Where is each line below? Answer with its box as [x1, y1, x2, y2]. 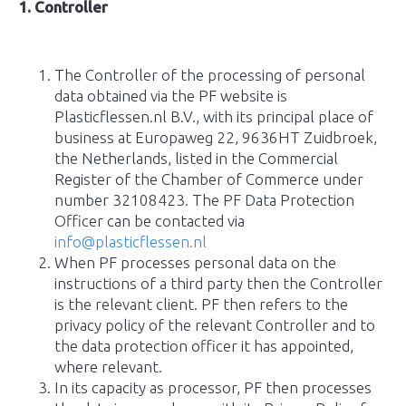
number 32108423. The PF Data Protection [54, 191, 354, 208]
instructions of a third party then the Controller [54, 275, 382, 292]
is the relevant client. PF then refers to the [54, 295, 348, 313]
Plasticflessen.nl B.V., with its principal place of [54, 108, 373, 125]
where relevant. [54, 358, 162, 375]
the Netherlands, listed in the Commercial [54, 150, 338, 167]
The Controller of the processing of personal [54, 66, 365, 83]
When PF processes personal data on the [54, 254, 336, 271]
